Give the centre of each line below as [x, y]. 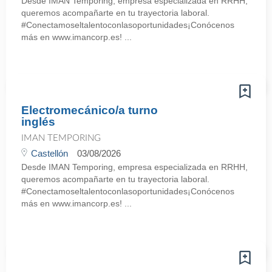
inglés [38, 122]
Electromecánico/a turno [90, 110]
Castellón [49, 153]
